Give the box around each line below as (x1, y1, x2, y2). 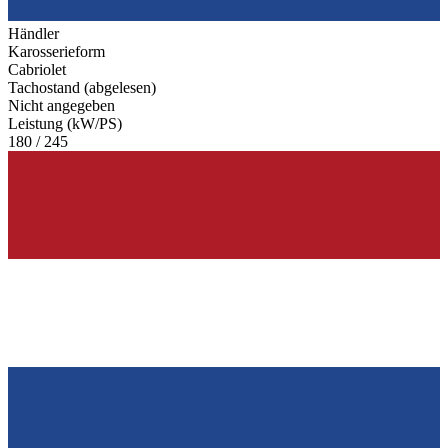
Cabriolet (8, 61, 66, 79)
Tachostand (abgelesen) (8, 79, 156, 97)
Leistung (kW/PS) (8, 115, 122, 133)
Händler (8, 25, 59, 43)
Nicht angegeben (8, 97, 115, 115)
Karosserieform (8, 43, 105, 61)
